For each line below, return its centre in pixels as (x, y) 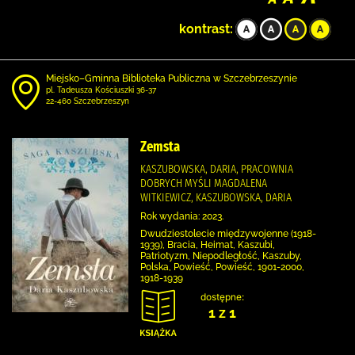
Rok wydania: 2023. (182, 216)
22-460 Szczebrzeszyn (88, 101)
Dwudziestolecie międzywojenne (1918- (228, 234)
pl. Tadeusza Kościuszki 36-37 (101, 90)
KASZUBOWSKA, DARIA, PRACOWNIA (217, 169)
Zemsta (160, 147)
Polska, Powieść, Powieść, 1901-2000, (222, 267)
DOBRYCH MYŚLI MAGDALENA (204, 183)
